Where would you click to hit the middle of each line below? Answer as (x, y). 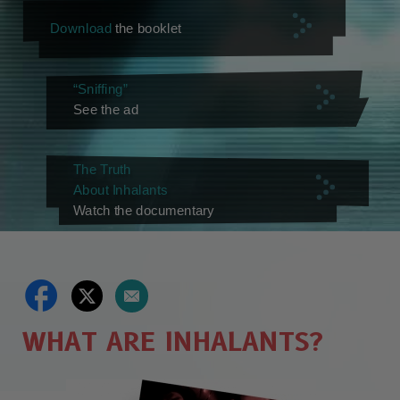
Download (81, 28)
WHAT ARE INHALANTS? (173, 342)
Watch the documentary (143, 210)
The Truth (102, 169)
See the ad (105, 109)
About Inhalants (120, 190)
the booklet (147, 28)
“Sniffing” (100, 90)
